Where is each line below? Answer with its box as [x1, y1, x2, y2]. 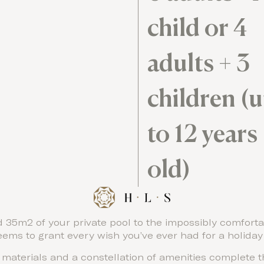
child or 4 [147, 12, 247, 42]
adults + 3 [147, 47, 250, 78]
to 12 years [147, 118, 258, 148]
